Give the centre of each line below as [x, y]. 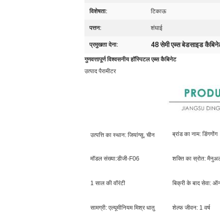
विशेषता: [98, 11]
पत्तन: [95, 28]
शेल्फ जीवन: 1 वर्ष [191, 208]
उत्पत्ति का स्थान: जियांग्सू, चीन [123, 135]
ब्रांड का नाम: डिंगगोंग [195, 134]
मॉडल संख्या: [104, 159]
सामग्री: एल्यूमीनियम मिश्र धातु [123, 208]
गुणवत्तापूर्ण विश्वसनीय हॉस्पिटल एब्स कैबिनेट [130, 59]
